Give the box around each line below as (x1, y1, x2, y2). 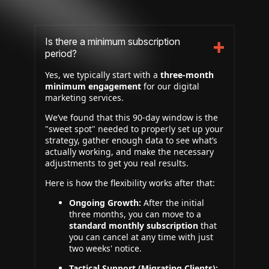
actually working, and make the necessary (45, 146, 214, 157)
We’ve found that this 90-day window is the (45, 112, 218, 123)
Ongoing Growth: (69, 197, 141, 208)
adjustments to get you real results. (45, 157, 189, 169)
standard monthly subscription (69, 220, 198, 231)
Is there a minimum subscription (45, 35, 180, 47)
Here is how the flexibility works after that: (45, 177, 215, 189)
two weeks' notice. (69, 243, 142, 254)
